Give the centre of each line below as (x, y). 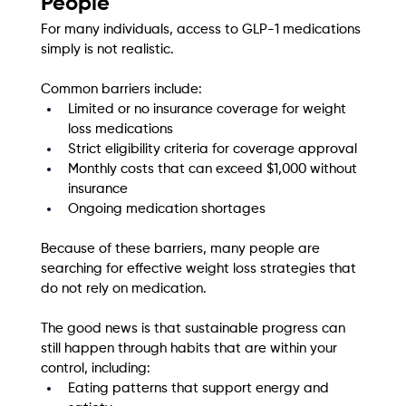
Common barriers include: (121, 90)
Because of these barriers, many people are (182, 249)
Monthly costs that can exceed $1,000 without (214, 169)
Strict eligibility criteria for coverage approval (212, 150)
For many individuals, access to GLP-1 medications (202, 30)
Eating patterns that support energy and (200, 389)
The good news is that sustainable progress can (194, 329)
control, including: (95, 369)
